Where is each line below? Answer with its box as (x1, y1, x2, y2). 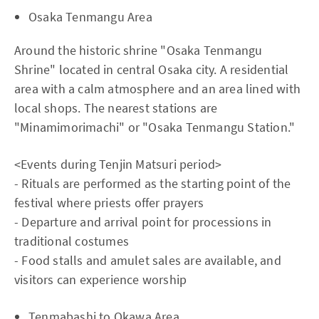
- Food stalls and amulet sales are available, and (14, 252, 281, 269)
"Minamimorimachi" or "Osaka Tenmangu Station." (14, 119, 296, 136)
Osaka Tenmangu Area (28, 9, 152, 26)
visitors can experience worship (14, 271, 187, 288)
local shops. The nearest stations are (14, 100, 218, 117)
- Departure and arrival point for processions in (14, 214, 272, 231)
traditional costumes (14, 233, 129, 250)
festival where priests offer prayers (14, 194, 204, 211)
